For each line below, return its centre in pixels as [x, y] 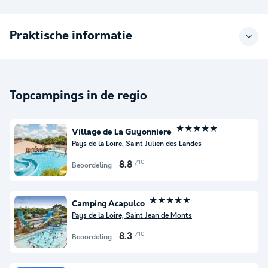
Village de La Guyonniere [122, 133]
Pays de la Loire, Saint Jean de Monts [132, 216]
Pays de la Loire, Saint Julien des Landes [137, 144]
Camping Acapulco [108, 204]
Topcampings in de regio [78, 96]
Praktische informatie [71, 36]
